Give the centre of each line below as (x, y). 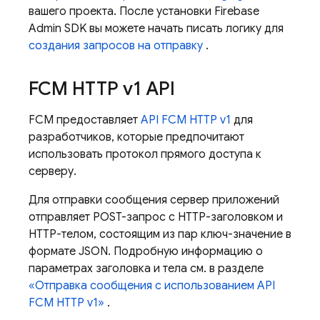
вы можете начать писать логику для (185, 29)
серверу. (52, 171)
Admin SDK (57, 29)
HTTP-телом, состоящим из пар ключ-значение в (160, 234)
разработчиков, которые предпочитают (136, 137)
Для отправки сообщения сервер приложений (154, 200)
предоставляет (97, 120)
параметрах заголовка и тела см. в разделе (146, 269)
